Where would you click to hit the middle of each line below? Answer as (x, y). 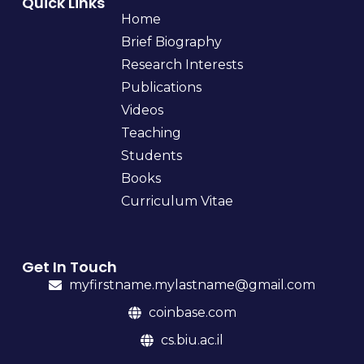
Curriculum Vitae (177, 201)
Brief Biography (171, 42)
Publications (161, 88)
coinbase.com (192, 312)
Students (152, 156)
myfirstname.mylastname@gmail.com (192, 284)
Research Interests (182, 65)
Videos (142, 110)
